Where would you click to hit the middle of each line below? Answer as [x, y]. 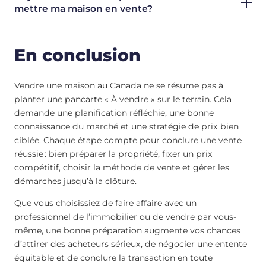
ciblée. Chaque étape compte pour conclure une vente [128, 140]
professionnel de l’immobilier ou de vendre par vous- [125, 217]
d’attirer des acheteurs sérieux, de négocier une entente [131, 244]
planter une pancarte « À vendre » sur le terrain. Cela [123, 99]
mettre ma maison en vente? [83, 8]
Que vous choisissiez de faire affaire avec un [105, 203]
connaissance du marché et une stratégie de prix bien [126, 127]
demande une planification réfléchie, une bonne [114, 113]
